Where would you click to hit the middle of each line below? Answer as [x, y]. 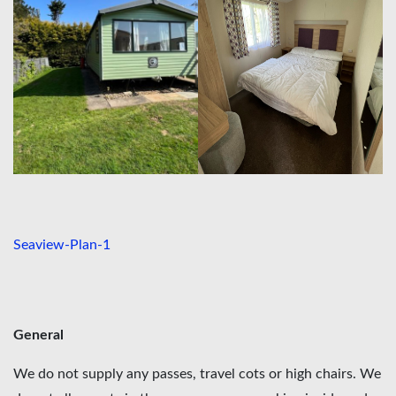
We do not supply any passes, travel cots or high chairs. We [197, 374]
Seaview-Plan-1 [62, 245]
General [38, 335]
